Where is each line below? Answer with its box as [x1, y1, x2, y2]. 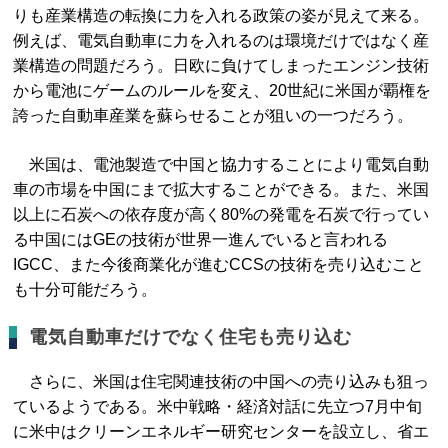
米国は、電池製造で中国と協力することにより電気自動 [13, 156, 430, 173]
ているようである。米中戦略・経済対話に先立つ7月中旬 [13, 398, 423, 415]
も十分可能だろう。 [13, 281, 158, 298]
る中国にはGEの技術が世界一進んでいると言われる [13, 231, 389, 248]
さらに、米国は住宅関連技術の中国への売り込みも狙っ [13, 373, 430, 390]
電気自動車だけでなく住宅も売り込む [29, 327, 353, 347]
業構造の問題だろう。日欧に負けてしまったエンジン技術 [13, 57, 430, 74]
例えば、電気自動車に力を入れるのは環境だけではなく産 [13, 32, 430, 49]
